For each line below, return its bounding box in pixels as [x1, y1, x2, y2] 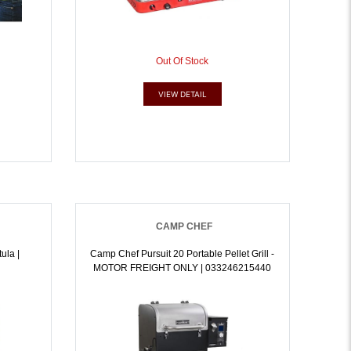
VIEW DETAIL [157, 89, 207, 99]
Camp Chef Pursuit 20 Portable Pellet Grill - [90, 248, 275, 259]
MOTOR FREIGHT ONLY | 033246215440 [93, 262, 272, 273]
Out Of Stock [156, 56, 209, 67]
